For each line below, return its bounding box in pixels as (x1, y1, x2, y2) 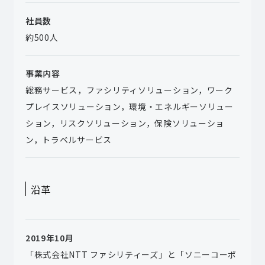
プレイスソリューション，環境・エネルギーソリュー (25, 101, 234, 113)
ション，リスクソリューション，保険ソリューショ (25, 117, 225, 130)
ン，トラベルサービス (25, 134, 112, 146)
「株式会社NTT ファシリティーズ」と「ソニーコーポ (25, 248, 237, 261)
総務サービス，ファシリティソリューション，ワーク (25, 84, 233, 96)
